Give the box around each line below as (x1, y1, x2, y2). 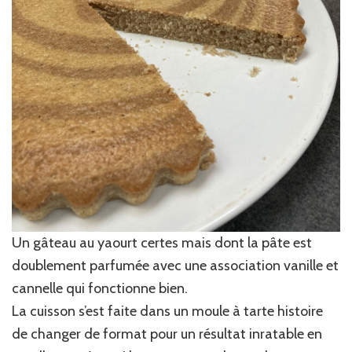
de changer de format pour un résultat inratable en (12, 325, 322, 343)
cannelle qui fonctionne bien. (12, 280, 188, 298)
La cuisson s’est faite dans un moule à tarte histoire (12, 302, 323, 321)
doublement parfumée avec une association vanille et (12, 257, 339, 275)
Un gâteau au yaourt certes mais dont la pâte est (12, 234, 312, 252)
